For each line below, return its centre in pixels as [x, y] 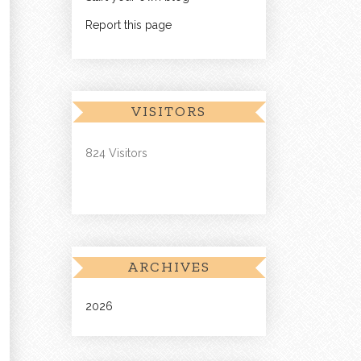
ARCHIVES [169, 267]
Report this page [129, 25]
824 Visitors [116, 154]
